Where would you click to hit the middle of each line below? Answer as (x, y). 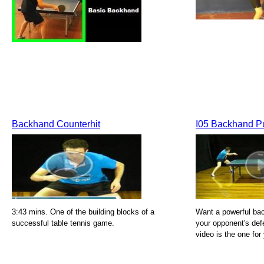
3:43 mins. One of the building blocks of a (83, 212)
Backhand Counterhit (56, 124)
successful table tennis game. (63, 223)
